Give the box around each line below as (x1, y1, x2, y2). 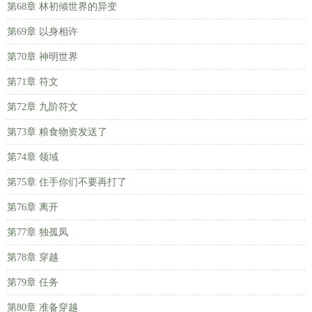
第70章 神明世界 (7, 52, 78, 62)
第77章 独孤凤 (7, 227, 68, 237)
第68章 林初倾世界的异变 (7, 1, 117, 12)
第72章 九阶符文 (7, 102, 78, 112)
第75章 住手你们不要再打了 (7, 177, 127, 187)
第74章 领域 (7, 152, 58, 162)
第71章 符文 (7, 77, 58, 87)
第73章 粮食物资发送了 (7, 127, 107, 137)
